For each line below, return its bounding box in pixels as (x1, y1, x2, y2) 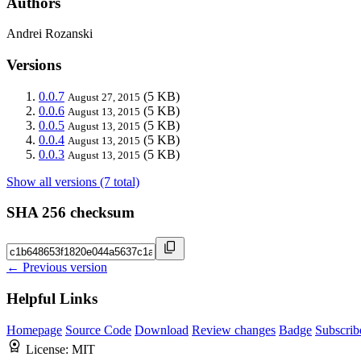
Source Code (65, 322, 131, 337)
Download (135, 322, 189, 337)
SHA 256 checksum (6, 204, 135, 222)
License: (26, 342, 72, 356)
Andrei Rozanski (6, 27, 93, 41)
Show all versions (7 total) (6, 174, 139, 189)
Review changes (192, 322, 276, 337)
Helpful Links (6, 289, 98, 307)
